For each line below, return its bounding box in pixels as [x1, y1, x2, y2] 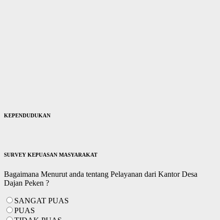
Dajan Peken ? [4, 179, 49, 188]
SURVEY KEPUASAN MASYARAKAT [4, 152, 97, 158]
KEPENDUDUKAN [4, 112, 51, 119]
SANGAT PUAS [14, 196, 69, 205]
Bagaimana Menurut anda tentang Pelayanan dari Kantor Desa [4, 170, 197, 179]
